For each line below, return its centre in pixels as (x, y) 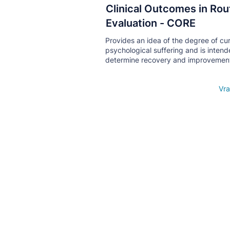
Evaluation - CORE (151, 23)
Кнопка (178, 22)
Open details (128, 89)
